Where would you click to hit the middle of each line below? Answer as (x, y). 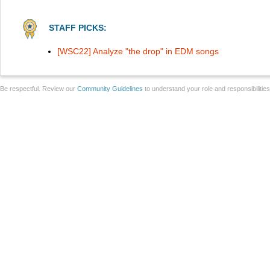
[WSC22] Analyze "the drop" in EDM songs (138, 51)
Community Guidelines (110, 89)
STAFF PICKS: (78, 28)
